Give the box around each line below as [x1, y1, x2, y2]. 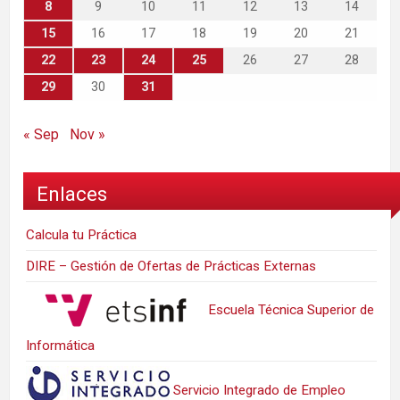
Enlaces [37, 181, 107, 205]
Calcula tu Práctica [26, 227, 137, 244]
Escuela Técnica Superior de [204, 302, 375, 319]
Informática [26, 337, 96, 354]
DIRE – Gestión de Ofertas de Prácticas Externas [26, 258, 317, 275]
